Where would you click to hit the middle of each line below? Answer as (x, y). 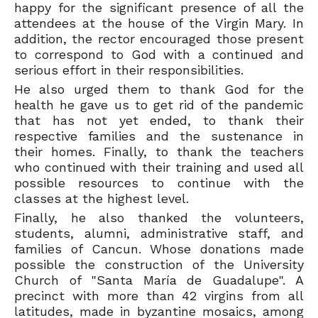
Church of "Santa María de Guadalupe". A (159, 280)
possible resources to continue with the (159, 182)
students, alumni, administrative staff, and (159, 233)
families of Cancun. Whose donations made (159, 248)
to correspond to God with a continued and (159, 54)
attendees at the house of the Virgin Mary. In (159, 23)
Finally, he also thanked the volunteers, (159, 217)
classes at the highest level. (104, 198)
